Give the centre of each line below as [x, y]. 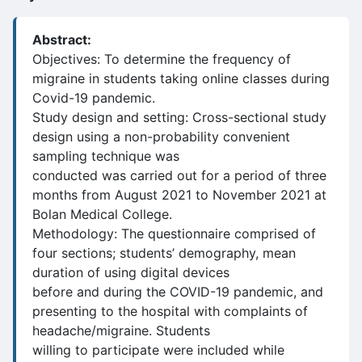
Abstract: [62, 40]
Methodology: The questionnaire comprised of [174, 234]
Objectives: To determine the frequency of [162, 59]
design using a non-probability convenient [161, 137]
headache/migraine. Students [121, 330]
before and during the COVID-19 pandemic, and [178, 292]
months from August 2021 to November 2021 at [179, 195]
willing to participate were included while [158, 350]
